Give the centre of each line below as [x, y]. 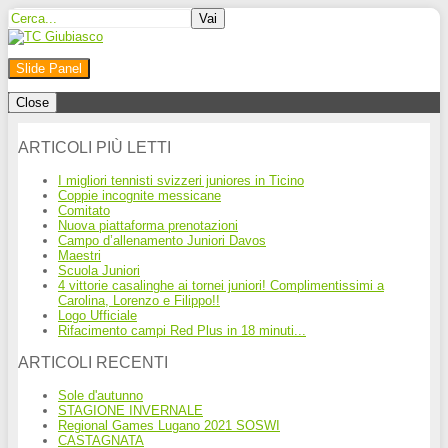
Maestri [79, 255]
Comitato [84, 210]
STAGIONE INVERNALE [130, 410]
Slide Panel [49, 68]
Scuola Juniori [99, 270]
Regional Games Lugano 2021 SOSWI [169, 425]
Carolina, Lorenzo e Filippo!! [139, 300]
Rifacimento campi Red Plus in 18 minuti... [182, 330]
